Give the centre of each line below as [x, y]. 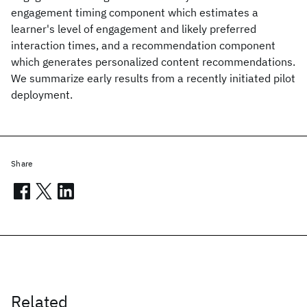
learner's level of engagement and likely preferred [134, 29]
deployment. [42, 95]
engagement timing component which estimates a [135, 12]
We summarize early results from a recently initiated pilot [153, 78]
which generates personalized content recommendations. [153, 62]
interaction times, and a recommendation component [143, 45]
